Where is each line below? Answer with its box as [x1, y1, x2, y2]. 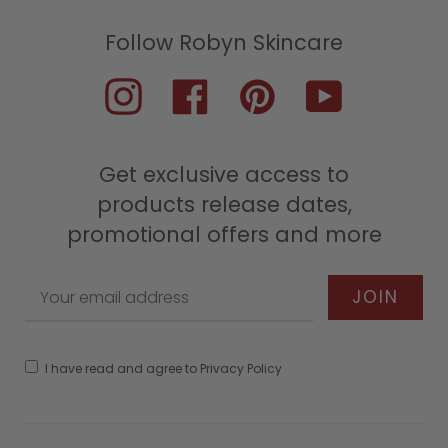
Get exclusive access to [99, 160, 349, 189]
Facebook [171, 89, 244, 110]
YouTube [305, 89, 371, 110]
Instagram [104, 89, 181, 110]
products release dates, [96, 190, 352, 219]
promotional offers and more [66, 220, 382, 249]
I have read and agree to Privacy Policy [45, 360, 282, 377]
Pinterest [238, 89, 306, 110]
